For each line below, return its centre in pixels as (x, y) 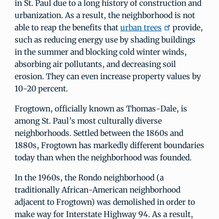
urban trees (141, 27)
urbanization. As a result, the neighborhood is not (105, 15)
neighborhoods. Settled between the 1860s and (99, 133)
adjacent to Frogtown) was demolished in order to (105, 202)
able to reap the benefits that (67, 27)
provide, (187, 27)
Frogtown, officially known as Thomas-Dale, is (101, 109)
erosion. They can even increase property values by (108, 76)
